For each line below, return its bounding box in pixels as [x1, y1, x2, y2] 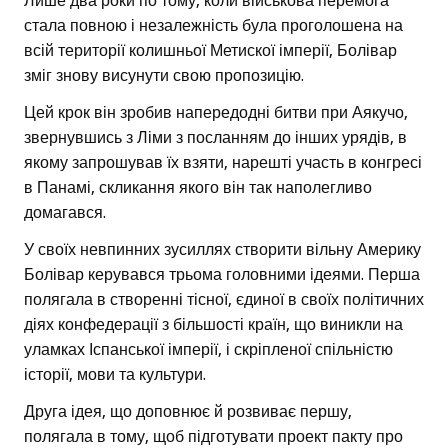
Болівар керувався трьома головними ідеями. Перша [24, 265, 420, 285]
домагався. [24, 203, 106, 223]
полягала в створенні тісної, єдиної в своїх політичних [24, 290, 424, 310]
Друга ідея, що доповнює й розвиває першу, [24, 402, 352, 422]
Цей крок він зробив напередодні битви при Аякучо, [24, 103, 408, 123]
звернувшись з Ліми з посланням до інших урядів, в [24, 128, 407, 148]
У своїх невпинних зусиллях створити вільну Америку [24, 240, 421, 260]
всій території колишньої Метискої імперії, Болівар [24, 41, 397, 61]
